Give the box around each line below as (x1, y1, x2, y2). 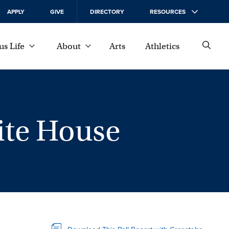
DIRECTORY (90, 7, 124, 16)
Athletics (145, 40, 179, 52)
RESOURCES (150, 7, 186, 16)
